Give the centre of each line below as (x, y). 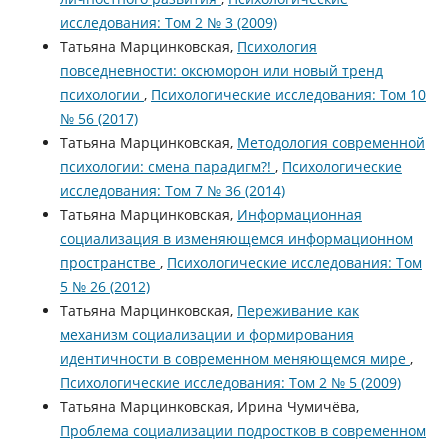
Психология (276, 47)
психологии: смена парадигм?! (167, 167)
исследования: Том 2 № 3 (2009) (168, 23)
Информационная (299, 215)
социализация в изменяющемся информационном (236, 239)
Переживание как (297, 311)
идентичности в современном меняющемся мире (234, 359)
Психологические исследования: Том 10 (288, 95)
